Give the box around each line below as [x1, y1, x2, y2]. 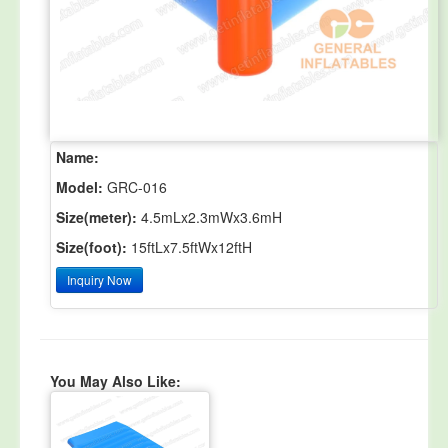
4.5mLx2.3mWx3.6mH [137, 207, 282, 227]
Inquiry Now [67, 271, 132, 288]
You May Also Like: [50, 371, 181, 391]
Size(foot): [56, 237, 127, 257]
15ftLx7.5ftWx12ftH [127, 237, 252, 257]
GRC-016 [103, 177, 167, 197]
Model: [56, 177, 103, 197]
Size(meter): [56, 207, 137, 227]
